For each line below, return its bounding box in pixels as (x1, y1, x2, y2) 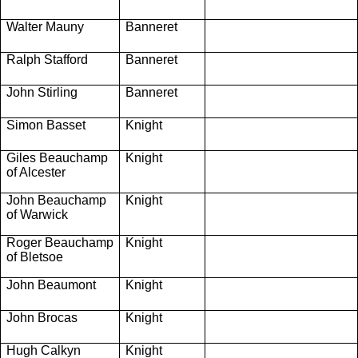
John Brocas (6, 310, 78, 324)
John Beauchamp (6, 193, 106, 207)
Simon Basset (6, 117, 86, 132)
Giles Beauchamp (6, 150, 108, 165)
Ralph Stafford (6, 52, 88, 66)
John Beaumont (6, 277, 96, 292)
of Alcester (6, 165, 66, 179)
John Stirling (6, 85, 78, 99)
